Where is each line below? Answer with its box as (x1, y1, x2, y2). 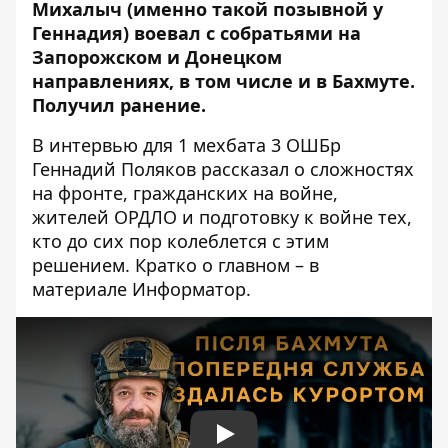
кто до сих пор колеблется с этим (32, 229, 329, 253)
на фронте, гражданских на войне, (32, 181, 338, 205)
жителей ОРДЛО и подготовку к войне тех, (32, 205, 412, 229)
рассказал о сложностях (201, 157, 414, 181)
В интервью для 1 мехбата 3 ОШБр (32, 133, 341, 157)
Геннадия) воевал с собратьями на (32, 21, 361, 45)
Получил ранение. (32, 93, 206, 117)
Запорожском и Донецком (32, 45, 282, 69)
